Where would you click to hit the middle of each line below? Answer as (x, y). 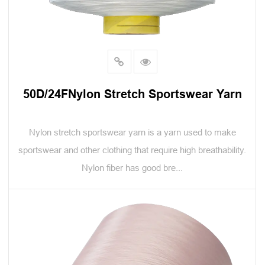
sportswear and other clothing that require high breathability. (132, 150)
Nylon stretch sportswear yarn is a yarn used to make (132, 132)
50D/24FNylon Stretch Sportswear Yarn (132, 94)
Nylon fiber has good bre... (132, 168)
